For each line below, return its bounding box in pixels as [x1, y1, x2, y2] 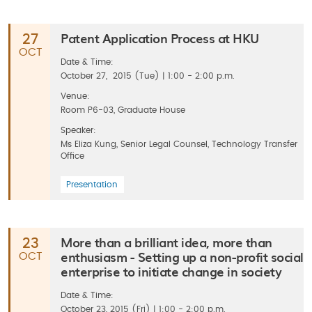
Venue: [61, 92, 90, 100]
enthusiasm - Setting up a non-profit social [61, 247, 304, 266]
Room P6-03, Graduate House [61, 106, 185, 114]
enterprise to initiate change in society [61, 262, 281, 281]
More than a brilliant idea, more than [61, 233, 272, 251]
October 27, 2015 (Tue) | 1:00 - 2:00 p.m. [61, 72, 235, 80]
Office [61, 152, 84, 160]
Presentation [66, 180, 118, 189]
